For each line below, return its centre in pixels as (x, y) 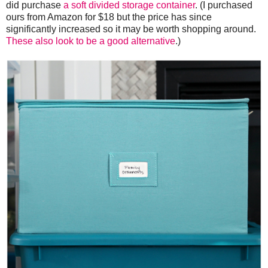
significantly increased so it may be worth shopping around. (131, 29)
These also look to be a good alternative (91, 41)
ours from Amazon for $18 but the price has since (109, 17)
